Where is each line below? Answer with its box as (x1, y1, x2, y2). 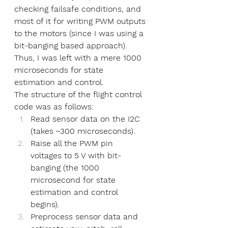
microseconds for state (14, 65, 106, 75)
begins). (31, 199, 60, 210)
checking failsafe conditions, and (14, 4, 144, 14)
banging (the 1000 (31, 163, 102, 173)
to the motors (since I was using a (14, 28, 146, 39)
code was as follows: (14, 102, 94, 112)
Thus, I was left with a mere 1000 (14, 53, 144, 63)
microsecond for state (31, 175, 118, 185)
